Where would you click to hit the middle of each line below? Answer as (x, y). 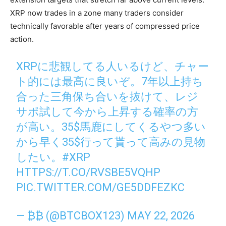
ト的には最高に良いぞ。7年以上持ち (110, 82)
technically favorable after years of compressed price (105, 26)
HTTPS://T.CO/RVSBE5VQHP (89, 173)
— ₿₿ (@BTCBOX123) (72, 216)
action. (22, 39)
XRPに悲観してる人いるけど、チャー (113, 67)
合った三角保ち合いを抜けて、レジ (107, 97)
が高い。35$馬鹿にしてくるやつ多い (111, 127)
